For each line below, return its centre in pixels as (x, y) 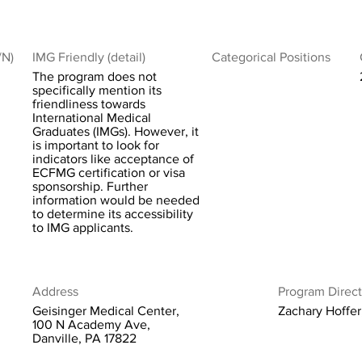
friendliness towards (89, 104)
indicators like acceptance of (113, 159)
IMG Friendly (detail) (89, 57)
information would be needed (116, 200)
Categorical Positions (271, 57)
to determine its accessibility (113, 214)
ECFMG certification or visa (109, 173)
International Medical (92, 118)
